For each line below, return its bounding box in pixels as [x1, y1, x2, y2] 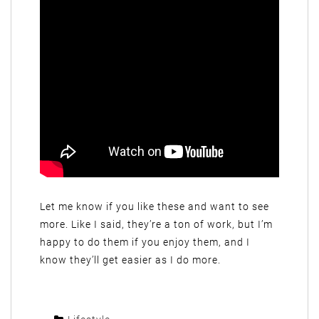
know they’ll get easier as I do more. [40, 254, 221, 266]
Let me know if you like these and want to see [40, 201, 269, 212]
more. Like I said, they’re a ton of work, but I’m [40, 219, 273, 230]
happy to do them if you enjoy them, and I [40, 236, 250, 248]
